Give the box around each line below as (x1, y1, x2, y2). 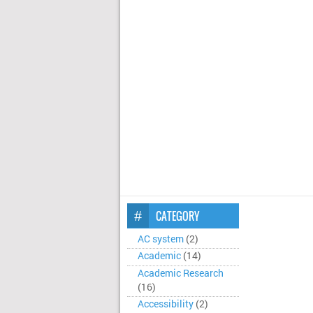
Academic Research (138, 266, 224, 279)
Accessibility (138, 298, 194, 311)
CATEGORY (156, 208, 199, 224)
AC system (138, 233, 184, 245)
